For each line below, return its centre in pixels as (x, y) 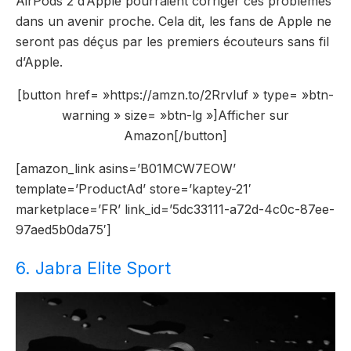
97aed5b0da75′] (63, 229)
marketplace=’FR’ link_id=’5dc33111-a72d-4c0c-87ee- (175, 209)
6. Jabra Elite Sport (93, 268)
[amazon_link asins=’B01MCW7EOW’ (126, 168)
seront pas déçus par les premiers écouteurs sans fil (172, 41)
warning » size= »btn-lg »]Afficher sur (175, 115)
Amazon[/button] (175, 135)
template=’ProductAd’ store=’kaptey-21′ (134, 188)
